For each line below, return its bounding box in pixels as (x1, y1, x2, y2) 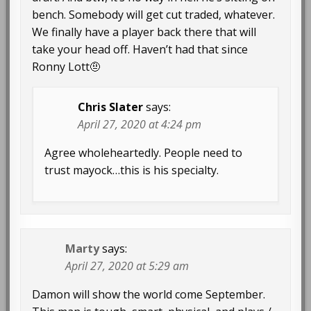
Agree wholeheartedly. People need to (44, 145, 243, 161)
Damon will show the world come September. (32, 287, 266, 303)
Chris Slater (78, 99, 144, 115)
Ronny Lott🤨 (32, 59, 101, 75)
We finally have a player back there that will (32, 24, 257, 40)
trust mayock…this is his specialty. (44, 162, 219, 178)
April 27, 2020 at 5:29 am (65, 258, 190, 274)
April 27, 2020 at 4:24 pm (78, 117, 202, 133)
